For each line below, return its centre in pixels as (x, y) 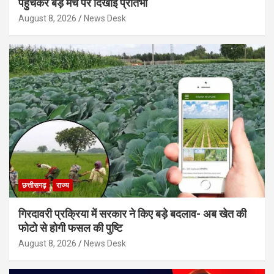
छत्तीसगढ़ (34, 185)
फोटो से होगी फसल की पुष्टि (70, 228)
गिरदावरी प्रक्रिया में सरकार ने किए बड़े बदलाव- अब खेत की (132, 213)
